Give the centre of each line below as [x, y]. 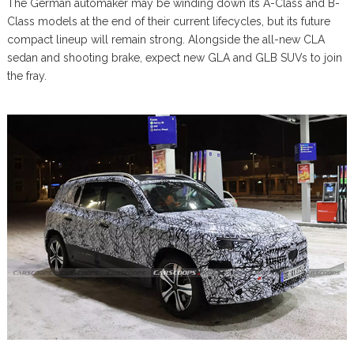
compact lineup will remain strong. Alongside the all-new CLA [166, 40]
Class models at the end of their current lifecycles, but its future [168, 22]
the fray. [26, 76]
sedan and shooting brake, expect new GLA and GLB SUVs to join [174, 58]
